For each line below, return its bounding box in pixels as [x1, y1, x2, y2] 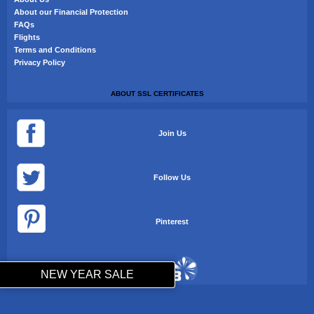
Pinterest [156, 217, 189, 226]
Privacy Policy [14, 57, 65, 67]
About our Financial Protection [14, 7, 128, 16]
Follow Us [153, 172, 191, 182]
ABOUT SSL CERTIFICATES [110, 89, 204, 97]
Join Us [158, 128, 186, 137]
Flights [14, 32, 40, 41]
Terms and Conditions [14, 45, 96, 54]
